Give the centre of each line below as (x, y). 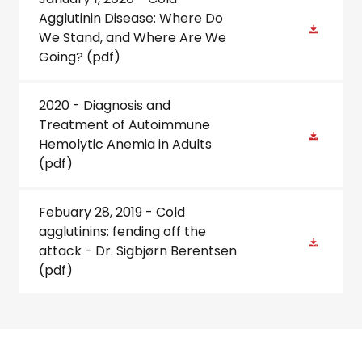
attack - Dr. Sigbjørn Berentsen (138, 251)
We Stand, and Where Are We (133, 38)
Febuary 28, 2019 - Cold (112, 212)
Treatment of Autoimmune (124, 125)
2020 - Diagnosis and (105, 105)
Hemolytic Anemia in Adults (125, 144)
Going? (63, 57)
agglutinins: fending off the (122, 232)
